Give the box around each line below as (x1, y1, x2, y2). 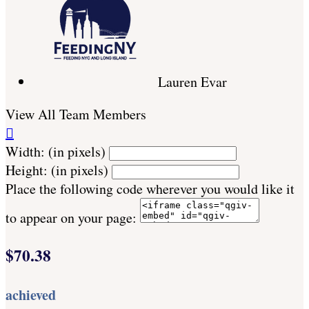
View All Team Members (6, 105, 146, 124)
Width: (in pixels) (6, 142, 106, 161)
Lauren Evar (158, 72, 227, 92)
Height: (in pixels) (6, 161, 108, 180)
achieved (6, 285, 56, 306)
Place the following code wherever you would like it (6, 179, 295, 199)
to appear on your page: (6, 208, 137, 228)
